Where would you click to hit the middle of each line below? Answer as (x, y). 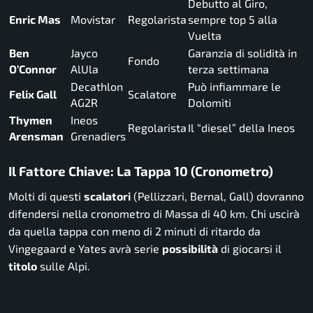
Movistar (93, 20)
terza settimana (228, 69)
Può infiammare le (234, 87)
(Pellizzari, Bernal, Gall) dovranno (217, 196)
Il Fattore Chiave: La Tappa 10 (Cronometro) (141, 171)
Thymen (31, 120)
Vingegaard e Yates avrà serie (85, 248)
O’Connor (33, 69)
